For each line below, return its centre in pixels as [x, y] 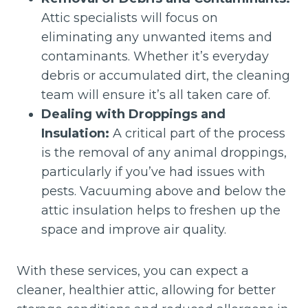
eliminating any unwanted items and [157, 37]
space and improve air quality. [134, 230]
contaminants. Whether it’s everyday [155, 57]
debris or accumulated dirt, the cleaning [166, 76]
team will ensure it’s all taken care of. [156, 95]
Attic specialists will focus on [130, 18]
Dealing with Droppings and [133, 114]
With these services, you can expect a [133, 271]
